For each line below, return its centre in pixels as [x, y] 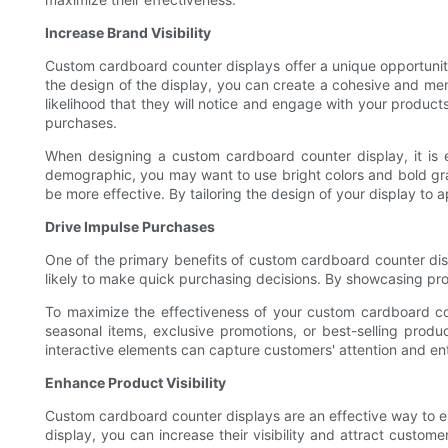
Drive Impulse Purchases [130, 227]
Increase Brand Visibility [128, 33]
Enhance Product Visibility [135, 383]
